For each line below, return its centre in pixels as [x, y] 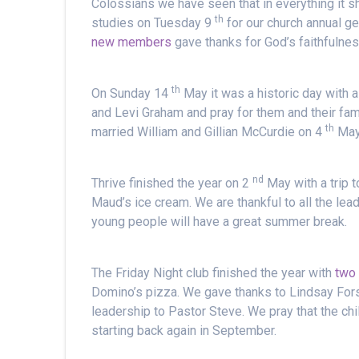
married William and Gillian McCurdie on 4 [207, 132]
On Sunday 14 [130, 93]
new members [132, 42]
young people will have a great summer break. [220, 222]
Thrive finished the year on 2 [171, 183]
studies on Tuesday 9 [152, 23]
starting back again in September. [184, 331]
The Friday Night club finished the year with [214, 273]
